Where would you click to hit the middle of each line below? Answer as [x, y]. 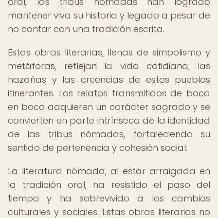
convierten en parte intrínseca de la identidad [109, 120]
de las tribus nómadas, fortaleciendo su [109, 134]
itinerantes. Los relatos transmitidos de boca [109, 93]
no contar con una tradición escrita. [86, 29]
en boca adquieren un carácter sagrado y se [109, 107]
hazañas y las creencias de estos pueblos [109, 80]
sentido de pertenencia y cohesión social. [98, 148]
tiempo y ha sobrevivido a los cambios [109, 198]
